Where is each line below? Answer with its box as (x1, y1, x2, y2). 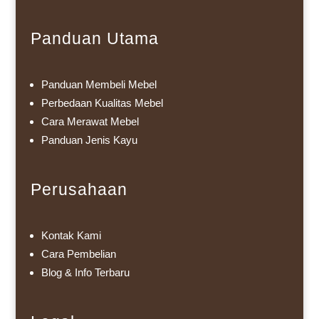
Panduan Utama (30, 29, 159, 48)
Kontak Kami (41, 229, 101, 242)
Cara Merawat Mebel (41, 115, 139, 128)
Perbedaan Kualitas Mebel (41, 97, 163, 110)
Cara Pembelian (41, 248, 116, 261)
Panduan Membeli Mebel (41, 78, 157, 91)
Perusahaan (30, 180, 127, 199)
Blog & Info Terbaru (41, 266, 130, 279)
